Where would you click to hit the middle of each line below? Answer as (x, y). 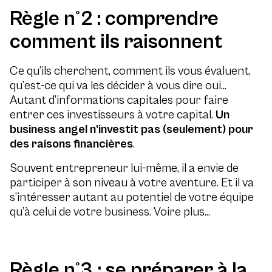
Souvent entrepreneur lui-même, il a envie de (124, 168)
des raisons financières (71, 144)
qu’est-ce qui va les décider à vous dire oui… (118, 86)
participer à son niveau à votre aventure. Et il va (132, 183)
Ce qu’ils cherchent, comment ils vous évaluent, (130, 71)
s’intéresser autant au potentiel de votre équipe (132, 198)
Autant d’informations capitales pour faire (119, 100)
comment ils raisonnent (116, 42)
